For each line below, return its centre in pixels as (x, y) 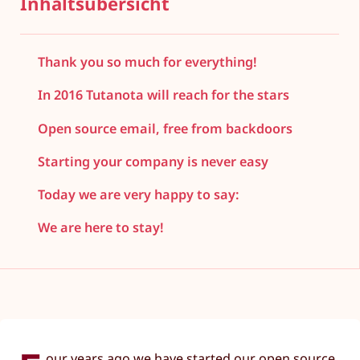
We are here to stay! (100, 228)
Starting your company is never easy (153, 161)
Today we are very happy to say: (138, 194)
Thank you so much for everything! (147, 62)
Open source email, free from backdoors (165, 128)
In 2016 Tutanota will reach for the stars (163, 95)
